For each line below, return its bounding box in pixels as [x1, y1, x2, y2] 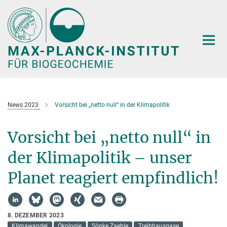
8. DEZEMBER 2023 [8, 211, 64, 219]
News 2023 [8, 101, 39, 108]
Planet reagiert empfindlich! [8, 168, 219, 187]
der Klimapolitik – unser [8, 147, 192, 167]
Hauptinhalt [3, 5, 45, 14]
